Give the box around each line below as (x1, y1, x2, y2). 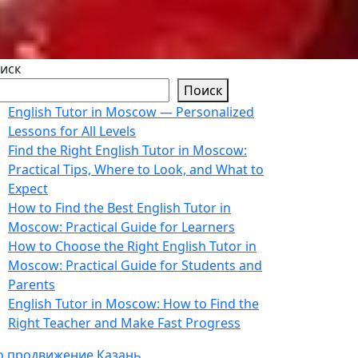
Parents (8, 276, 55, 293)
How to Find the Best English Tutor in (8, 199, 231, 217)
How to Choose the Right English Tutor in (8, 237, 257, 255)
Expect (8, 180, 48, 197)
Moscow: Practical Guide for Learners (8, 218, 235, 236)
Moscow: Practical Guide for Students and (8, 257, 262, 274)
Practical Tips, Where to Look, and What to (8, 161, 264, 178)
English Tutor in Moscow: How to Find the (8, 295, 259, 312)
